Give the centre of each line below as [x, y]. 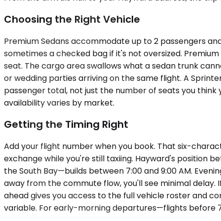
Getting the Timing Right [66, 125]
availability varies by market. [59, 103]
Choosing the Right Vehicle [72, 19]
